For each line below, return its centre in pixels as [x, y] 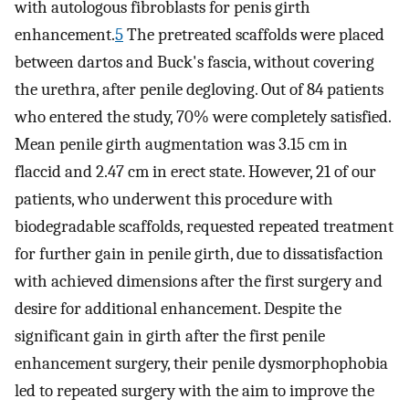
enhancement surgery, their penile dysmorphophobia [201, 364]
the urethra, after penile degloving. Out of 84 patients [199, 90]
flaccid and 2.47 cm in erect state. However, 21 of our [195, 172]
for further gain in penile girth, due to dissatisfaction [199, 254]
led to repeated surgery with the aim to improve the [194, 391]
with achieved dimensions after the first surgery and [199, 282]
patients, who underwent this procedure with [174, 199]
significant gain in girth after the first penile [170, 336]
